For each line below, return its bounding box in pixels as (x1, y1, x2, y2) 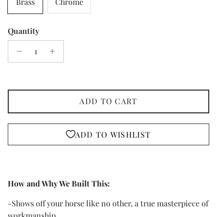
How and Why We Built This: (8, 178, 110, 188)
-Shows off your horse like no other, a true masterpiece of (8, 198, 208, 208)
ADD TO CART (79, 96, 138, 107)
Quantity (8, 25, 39, 36)
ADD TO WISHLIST (75, 129, 151, 139)
